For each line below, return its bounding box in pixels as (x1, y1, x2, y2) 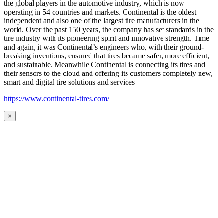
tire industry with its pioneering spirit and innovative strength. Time (4, 34, 209, 43)
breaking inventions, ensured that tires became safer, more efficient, (4, 52, 209, 60)
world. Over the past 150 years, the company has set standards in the (4, 25, 214, 34)
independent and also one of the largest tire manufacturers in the (4, 17, 199, 25)
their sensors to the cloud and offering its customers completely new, (4, 69, 213, 78)
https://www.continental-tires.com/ (4, 94, 109, 103)
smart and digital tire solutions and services (4, 78, 135, 87)
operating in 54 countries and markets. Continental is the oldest (4, 8, 196, 17)
